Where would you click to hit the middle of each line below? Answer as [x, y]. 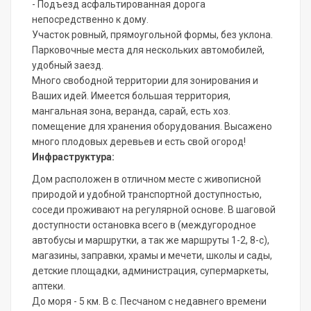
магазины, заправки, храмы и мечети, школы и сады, [152, 256]
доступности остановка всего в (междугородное [144, 225]
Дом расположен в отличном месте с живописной [146, 179]
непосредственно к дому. [90, 20]
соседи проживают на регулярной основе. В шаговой [154, 210]
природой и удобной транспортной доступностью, [147, 195]
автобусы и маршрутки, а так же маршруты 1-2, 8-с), [151, 241]
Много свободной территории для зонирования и [145, 81]
